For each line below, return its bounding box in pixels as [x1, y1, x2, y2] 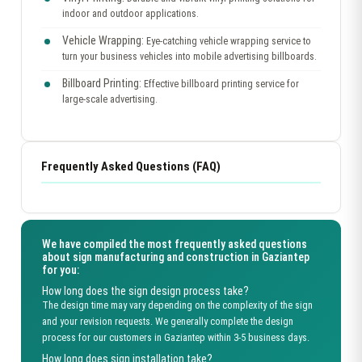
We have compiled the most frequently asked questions [42, 238, 307, 250]
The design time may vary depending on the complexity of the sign [42, 299, 313, 311]
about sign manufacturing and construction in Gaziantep [42, 250, 309, 263]
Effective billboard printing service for [141, 78, 299, 90]
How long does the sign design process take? [42, 284, 249, 297]
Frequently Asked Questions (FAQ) [41, 159, 221, 174]
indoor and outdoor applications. [62, 8, 199, 19]
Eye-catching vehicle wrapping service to [144, 36, 311, 47]
